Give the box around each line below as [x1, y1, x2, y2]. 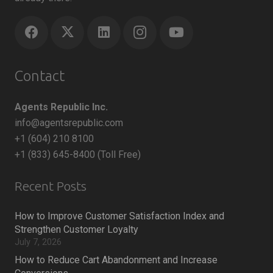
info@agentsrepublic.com [15, 117, 123, 129]
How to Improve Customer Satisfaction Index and [15, 210, 224, 222]
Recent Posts [15, 179, 87, 194]
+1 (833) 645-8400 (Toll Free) [15, 149, 141, 161]
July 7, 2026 [15, 237, 62, 248]
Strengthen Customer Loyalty [15, 224, 138, 236]
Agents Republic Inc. [15, 101, 108, 113]
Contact [15, 68, 65, 85]
